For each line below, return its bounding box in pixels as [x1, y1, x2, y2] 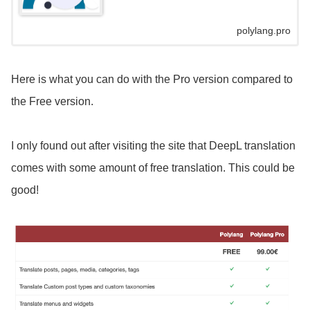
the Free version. [11, 95, 93, 107]
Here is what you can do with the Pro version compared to [11, 73, 293, 85]
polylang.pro [236, 24, 291, 36]
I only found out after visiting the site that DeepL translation [11, 139, 295, 152]
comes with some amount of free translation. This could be [11, 161, 295, 174]
